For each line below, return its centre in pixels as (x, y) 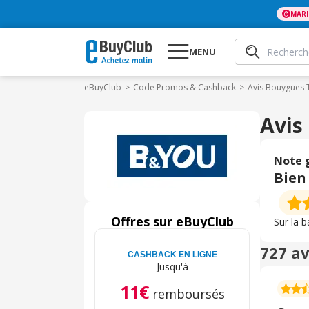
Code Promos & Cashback (185, 87)
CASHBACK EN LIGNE (172, 255)
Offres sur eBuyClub (172, 221)
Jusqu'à (172, 267)
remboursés (188, 294)
